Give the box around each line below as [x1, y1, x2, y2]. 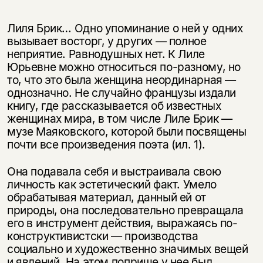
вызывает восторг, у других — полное [6, 34, 207, 49]
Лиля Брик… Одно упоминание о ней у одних [6, 21, 243, 36]
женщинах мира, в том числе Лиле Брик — [6, 112, 232, 126]
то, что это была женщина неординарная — [6, 73, 237, 87]
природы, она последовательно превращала [6, 203, 244, 217]
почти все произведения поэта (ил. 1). [6, 137, 205, 152]
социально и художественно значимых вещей [6, 241, 248, 256]
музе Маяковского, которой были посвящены [6, 124, 247, 139]
